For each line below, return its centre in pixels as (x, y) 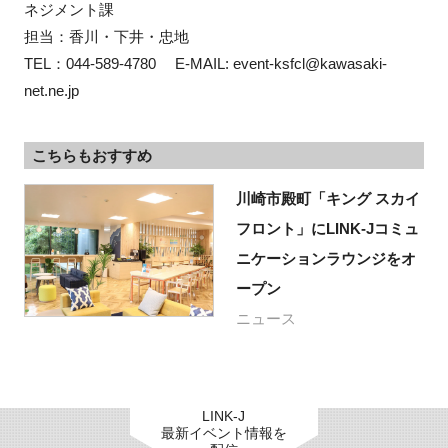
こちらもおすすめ (91, 155)
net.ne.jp (51, 90)
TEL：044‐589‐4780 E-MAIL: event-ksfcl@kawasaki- (205, 63)
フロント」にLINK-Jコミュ (327, 228)
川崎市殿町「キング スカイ (327, 198)
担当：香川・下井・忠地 (106, 36)
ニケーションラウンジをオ (325, 258)
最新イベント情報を (223, 432)
